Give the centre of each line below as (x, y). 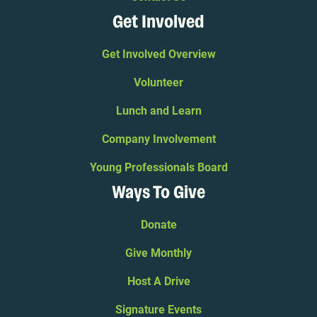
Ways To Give (158, 194)
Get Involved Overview (158, 54)
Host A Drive (158, 282)
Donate (158, 225)
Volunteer (158, 83)
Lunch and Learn (158, 111)
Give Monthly (158, 253)
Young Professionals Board (158, 168)
